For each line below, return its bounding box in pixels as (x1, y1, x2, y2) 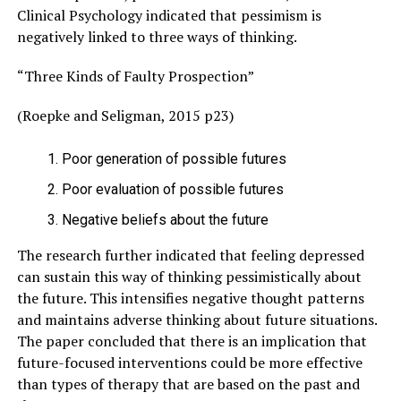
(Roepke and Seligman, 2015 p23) (16, 105, 234, 125)
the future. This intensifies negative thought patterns (16, 287, 364, 308)
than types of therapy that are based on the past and (16, 373, 360, 394)
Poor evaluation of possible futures (61, 180, 284, 198)
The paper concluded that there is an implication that (16, 330, 367, 351)
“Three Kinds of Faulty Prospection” (16, 65, 254, 86)
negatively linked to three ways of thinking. (16, 26, 297, 47)
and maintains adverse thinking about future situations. (16, 309, 377, 329)
